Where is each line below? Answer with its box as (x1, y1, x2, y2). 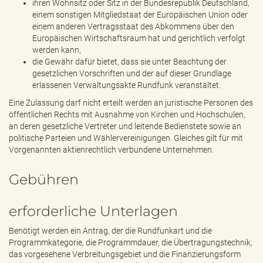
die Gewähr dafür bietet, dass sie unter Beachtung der (32, 57, 227, 66)
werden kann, (32, 45, 81, 55)
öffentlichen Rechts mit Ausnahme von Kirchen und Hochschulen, (9, 110, 245, 119)
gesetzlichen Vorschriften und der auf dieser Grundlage (32, 69, 231, 78)
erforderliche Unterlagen (9, 203, 178, 220)
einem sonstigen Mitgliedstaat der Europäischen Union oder (32, 10, 248, 19)
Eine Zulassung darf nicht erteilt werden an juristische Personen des (9, 98, 253, 107)
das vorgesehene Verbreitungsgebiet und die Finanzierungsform (9, 249, 241, 259)
